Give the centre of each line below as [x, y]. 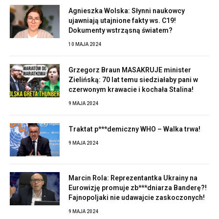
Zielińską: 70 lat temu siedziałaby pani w [133, 79]
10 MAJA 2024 [85, 44]
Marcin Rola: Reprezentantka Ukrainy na [133, 178]
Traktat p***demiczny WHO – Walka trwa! [134, 129]
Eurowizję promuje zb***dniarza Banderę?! [138, 187]
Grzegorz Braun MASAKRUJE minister [130, 70]
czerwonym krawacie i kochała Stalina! [131, 89]
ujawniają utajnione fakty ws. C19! [122, 20]
